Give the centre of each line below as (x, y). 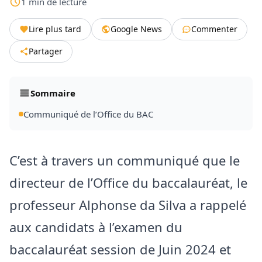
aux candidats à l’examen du (96, 227)
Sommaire (53, 93)
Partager (46, 51)
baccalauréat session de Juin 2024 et (120, 249)
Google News (136, 29)
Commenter (214, 29)
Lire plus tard (55, 29)
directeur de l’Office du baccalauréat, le (128, 182)
